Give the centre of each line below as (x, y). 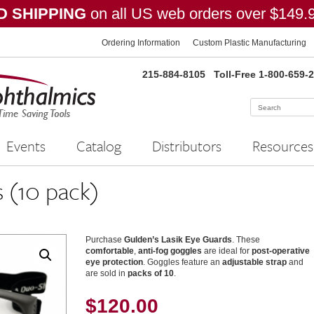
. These (246, 240)
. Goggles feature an (183, 262)
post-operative (281, 251)
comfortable (110, 251)
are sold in (107, 273)
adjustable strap (255, 262)
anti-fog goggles (170, 251)
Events (26, 146)
